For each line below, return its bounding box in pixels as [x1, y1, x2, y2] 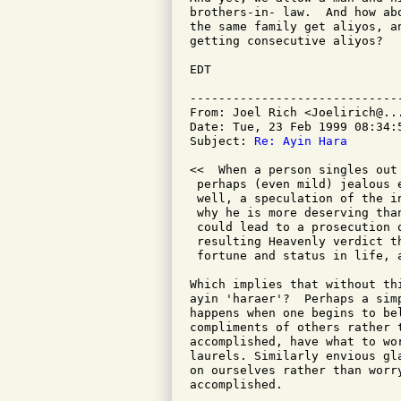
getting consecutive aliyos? [190, 34, 383, 47]
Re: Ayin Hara [254, 134, 347, 148]
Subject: [190, 134, 254, 148]
